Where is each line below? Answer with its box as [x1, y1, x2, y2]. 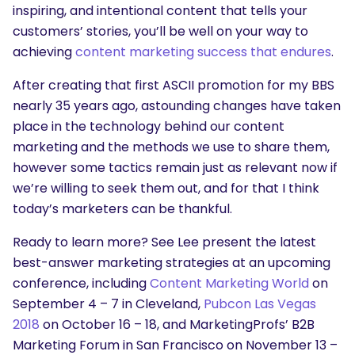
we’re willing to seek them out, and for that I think [13, 179, 319, 198]
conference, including [13, 274, 150, 293]
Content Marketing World [150, 274, 309, 293]
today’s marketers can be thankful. [13, 200, 232, 219]
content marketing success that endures [75, 43, 331, 62]
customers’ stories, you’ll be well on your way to [13, 22, 308, 41]
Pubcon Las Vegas [204, 295, 316, 314]
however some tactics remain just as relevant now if [13, 158, 338, 177]
